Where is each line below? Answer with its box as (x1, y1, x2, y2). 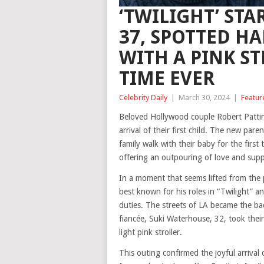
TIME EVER (119, 67, 214, 90)
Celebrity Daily (119, 93, 167, 103)
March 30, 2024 (179, 93, 230, 103)
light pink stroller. (119, 227, 182, 237)
